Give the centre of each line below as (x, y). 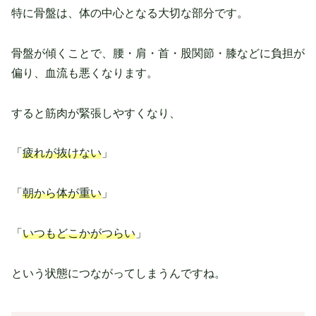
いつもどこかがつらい (79, 233)
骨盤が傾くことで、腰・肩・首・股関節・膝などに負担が (158, 53)
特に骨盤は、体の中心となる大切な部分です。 (130, 13)
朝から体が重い (62, 193)
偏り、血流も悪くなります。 (85, 73)
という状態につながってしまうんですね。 (119, 273)
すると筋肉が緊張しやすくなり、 (96, 113)
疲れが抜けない (62, 153)
